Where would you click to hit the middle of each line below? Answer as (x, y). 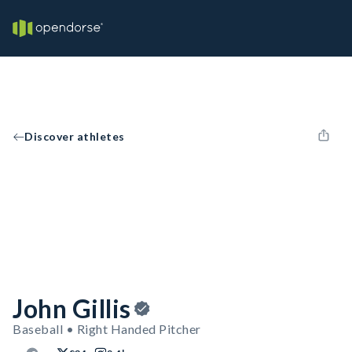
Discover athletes (75, 136)
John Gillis (72, 308)
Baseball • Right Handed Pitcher (107, 329)
